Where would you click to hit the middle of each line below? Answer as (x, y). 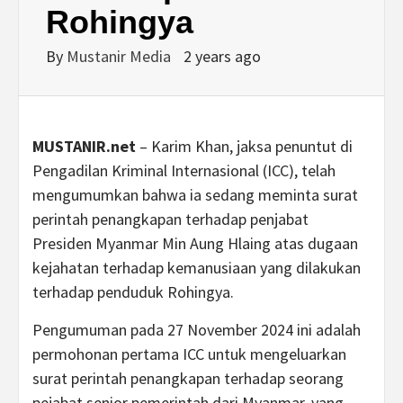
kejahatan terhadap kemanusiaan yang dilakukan (197, 268)
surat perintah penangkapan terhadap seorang (188, 378)
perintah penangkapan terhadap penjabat (170, 219)
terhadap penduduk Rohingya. (133, 292)
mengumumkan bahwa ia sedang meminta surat (195, 195)
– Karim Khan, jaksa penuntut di (244, 146)
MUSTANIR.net (84, 146)
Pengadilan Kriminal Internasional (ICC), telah (184, 170)
